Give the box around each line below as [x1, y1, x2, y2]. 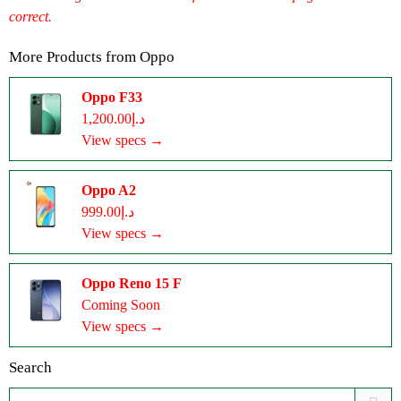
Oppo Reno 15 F [81, 276, 182, 291]
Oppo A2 [81, 183, 136, 198]
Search [9, 359, 52, 376]
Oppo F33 [81, 90, 142, 105]
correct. [9, 9, 52, 24]
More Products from [9, 48, 140, 65]
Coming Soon [81, 297, 160, 312]
